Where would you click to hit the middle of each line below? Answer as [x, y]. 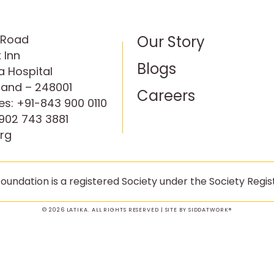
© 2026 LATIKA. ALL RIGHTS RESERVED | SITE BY [115, 210]
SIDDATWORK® [210, 210]
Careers [166, 96]
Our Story [171, 42]
